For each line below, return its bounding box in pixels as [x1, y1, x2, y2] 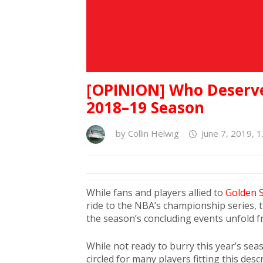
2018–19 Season [86, 97, 204, 118]
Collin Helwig [128, 127, 179, 140]
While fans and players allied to [86, 186, 223, 199]
